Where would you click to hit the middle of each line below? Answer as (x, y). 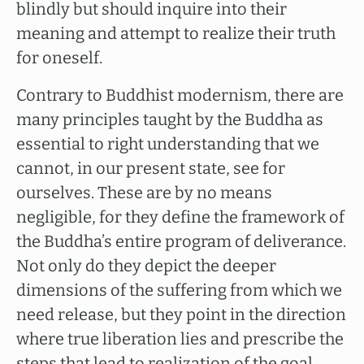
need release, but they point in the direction (181, 314)
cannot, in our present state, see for (151, 168)
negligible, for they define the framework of (180, 217)
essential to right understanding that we (168, 144)
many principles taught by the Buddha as (170, 119)
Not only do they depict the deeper (146, 266)
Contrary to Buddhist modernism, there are (180, 95)
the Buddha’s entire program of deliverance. (181, 241)
